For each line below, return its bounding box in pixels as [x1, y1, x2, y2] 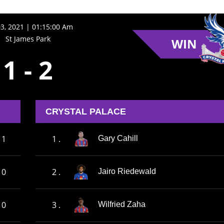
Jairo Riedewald [98, 167, 156, 176]
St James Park [5, 34, 50, 43]
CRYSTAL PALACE [45, 106, 126, 116]
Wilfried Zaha [98, 200, 145, 209]
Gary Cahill [98, 134, 138, 143]
